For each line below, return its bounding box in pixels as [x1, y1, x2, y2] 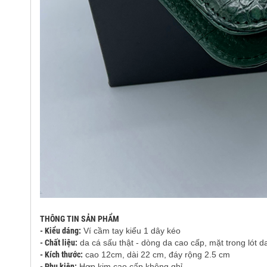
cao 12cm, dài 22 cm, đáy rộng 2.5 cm [82, 249, 230, 259]
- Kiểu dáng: [39, 225, 81, 235]
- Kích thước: [39, 249, 83, 259]
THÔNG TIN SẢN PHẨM [39, 213, 119, 223]
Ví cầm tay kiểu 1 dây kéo [80, 225, 181, 235]
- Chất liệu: [39, 237, 77, 247]
